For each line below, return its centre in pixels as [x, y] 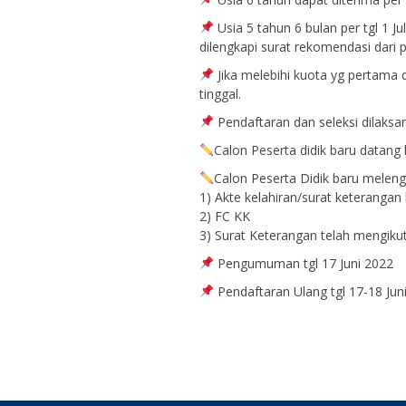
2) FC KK [225, 216]
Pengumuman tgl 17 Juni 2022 [303, 263]
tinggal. [220, 93]
